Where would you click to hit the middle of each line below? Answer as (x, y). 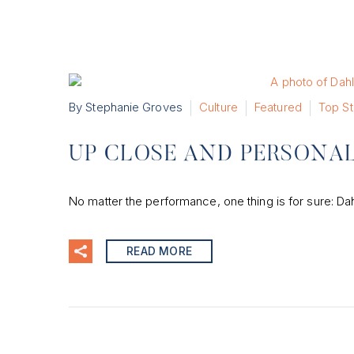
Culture (218, 107)
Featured (278, 107)
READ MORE (159, 250)
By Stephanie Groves (126, 107)
